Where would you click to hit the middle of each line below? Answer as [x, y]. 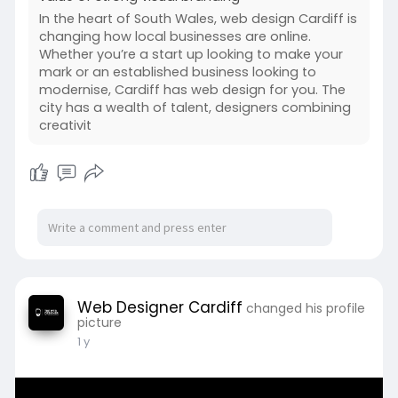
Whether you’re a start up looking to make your [191, 55]
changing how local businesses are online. [175, 37]
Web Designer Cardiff [159, 308]
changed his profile [305, 309]
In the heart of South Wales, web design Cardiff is [198, 19]
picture [99, 323]
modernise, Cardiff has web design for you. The [192, 90]
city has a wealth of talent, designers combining [195, 108]
